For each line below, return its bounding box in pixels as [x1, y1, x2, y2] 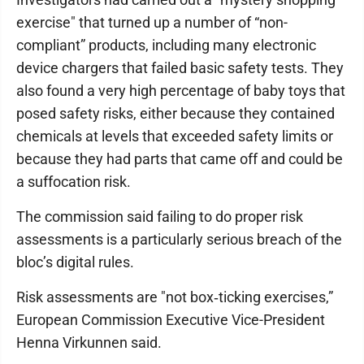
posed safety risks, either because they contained [16, 105, 335, 122]
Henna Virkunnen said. [16, 334, 162, 351]
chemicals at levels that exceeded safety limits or [16, 128, 333, 145]
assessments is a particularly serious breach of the [16, 231, 342, 248]
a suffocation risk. [16, 173, 131, 190]
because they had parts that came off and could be [16, 150, 343, 167]
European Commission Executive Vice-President [16, 311, 325, 328]
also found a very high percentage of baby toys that [16, 82, 345, 99]
